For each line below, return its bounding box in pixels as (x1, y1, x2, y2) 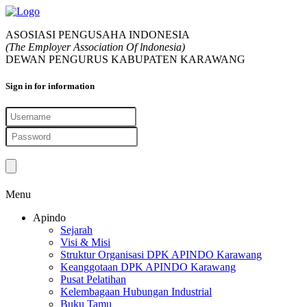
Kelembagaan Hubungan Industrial (60, 286, 212, 298)
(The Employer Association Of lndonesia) (5, 41, 185, 53)
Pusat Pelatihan (60, 273, 126, 286)
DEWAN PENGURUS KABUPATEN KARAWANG (5, 53, 245, 65)
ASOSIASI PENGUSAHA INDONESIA (5, 29, 190, 40)
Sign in (5, 81, 32, 92)
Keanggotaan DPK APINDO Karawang (60, 261, 236, 273)
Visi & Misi (60, 236, 110, 249)
